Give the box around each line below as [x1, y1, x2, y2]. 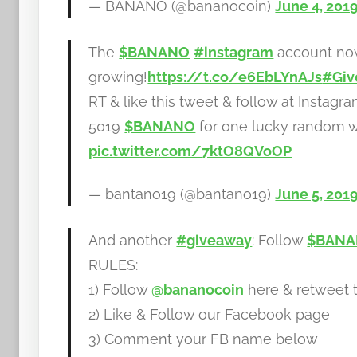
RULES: [88, 256, 139, 273]
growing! [88, 69, 148, 86]
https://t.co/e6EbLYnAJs [147, 69, 323, 86]
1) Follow [88, 280, 152, 298]
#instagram [194, 44, 274, 61]
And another [88, 231, 177, 249]
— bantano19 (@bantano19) [88, 185, 276, 202]
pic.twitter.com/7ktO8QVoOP [88, 143, 292, 160]
